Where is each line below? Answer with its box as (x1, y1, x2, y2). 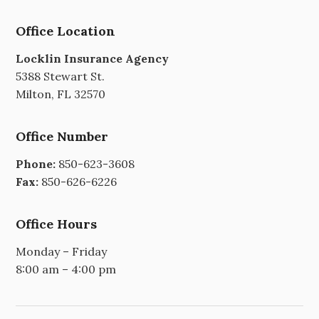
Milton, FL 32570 (16, 87, 106, 102)
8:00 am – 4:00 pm (16, 262, 117, 277)
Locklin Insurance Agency (16, 51, 169, 66)
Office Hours (16, 216, 98, 233)
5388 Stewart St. (16, 69, 105, 84)
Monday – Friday (16, 244, 108, 259)
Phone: (16, 157, 56, 172)
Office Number (16, 128, 109, 145)
